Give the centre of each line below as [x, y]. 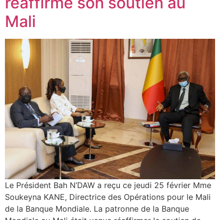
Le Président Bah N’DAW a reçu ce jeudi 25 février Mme [108, 185]
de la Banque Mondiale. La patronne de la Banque [97, 208]
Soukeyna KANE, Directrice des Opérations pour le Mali [108, 197]
